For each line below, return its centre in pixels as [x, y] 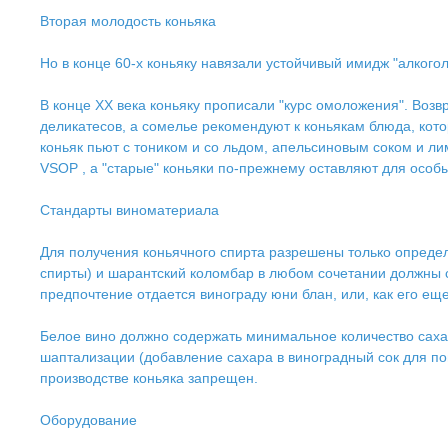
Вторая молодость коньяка [128, 21]
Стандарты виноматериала [129, 210]
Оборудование [88, 420]
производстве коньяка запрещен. [149, 378]
